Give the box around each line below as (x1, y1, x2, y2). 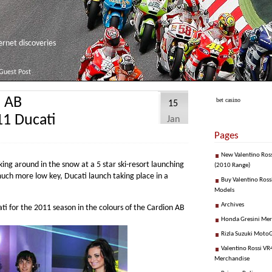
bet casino (216, 97, 240, 103)
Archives (221, 202, 244, 209)
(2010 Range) (214, 162, 250, 169)
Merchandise (214, 256, 250, 263)
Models (214, 187, 234, 194)
